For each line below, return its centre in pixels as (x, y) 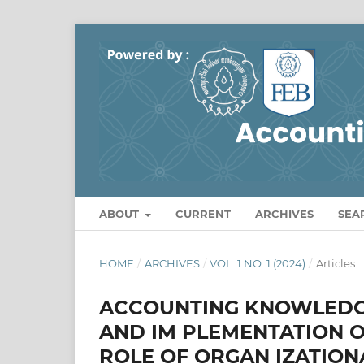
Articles (335, 264)
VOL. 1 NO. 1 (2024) (258, 264)
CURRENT (204, 214)
